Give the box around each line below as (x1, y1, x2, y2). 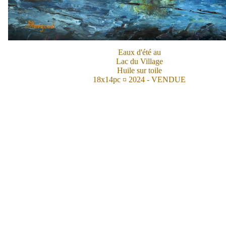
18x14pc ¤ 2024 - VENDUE (93, 75, 186, 84)
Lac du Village (116, 57, 163, 66)
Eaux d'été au (118, 48, 161, 57)
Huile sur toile (117, 66, 162, 75)
